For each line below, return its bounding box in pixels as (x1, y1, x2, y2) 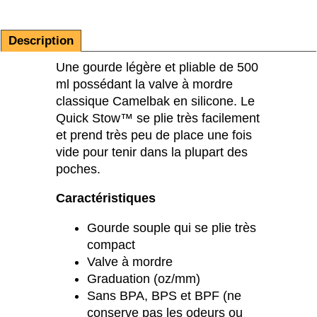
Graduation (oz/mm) (87, 271, 200, 286)
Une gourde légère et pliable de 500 (56, 59, 258, 74)
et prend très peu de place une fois (56, 127, 252, 142)
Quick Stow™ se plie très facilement (56, 110, 260, 125)
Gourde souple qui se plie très (87, 220, 256, 235)
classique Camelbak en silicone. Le (56, 93, 255, 108)
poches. (56, 161, 100, 176)
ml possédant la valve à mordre (56, 76, 233, 91)
